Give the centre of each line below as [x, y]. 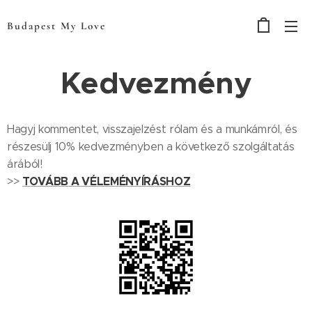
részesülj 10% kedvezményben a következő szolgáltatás [151, 147]
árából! [25, 164]
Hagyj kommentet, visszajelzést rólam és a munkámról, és [152, 129]
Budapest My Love [56, 26]
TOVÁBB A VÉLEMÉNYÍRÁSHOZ [107, 181]
